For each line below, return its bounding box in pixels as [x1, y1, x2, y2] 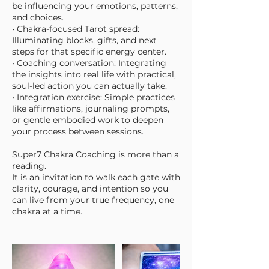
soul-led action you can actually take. [12, 80, 167, 91]
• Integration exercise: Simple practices [12, 91, 175, 103]
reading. [12, 160, 46, 171]
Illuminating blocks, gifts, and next [12, 34, 157, 46]
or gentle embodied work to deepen [12, 114, 163, 125]
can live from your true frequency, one [12, 194, 174, 205]
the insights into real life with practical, [12, 68, 176, 80]
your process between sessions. [12, 125, 144, 137]
